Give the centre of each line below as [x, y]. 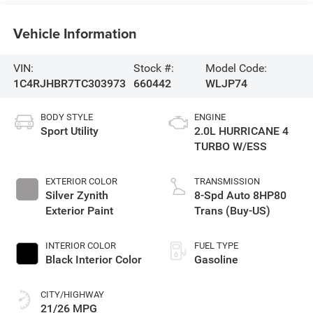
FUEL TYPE [216, 245]
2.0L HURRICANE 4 [241, 131]
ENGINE [210, 117]
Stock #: [154, 68]
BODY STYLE [66, 117]
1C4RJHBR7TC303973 [69, 83]
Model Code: [236, 68]
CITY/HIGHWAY [72, 294]
